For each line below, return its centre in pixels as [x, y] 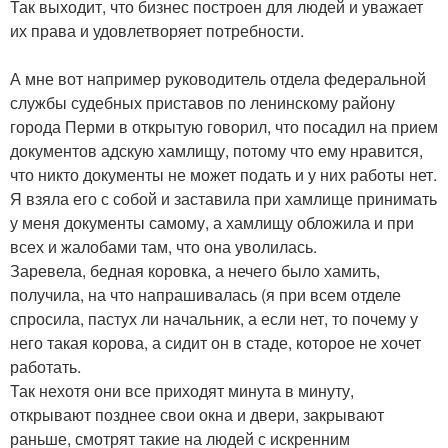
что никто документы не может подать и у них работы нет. [223, 174]
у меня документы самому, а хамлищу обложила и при [212, 222]
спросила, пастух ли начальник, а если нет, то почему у [214, 318]
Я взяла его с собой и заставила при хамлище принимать [223, 198]
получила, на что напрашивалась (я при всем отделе [205, 294]
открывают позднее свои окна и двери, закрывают [197, 414]
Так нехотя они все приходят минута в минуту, [182, 390]
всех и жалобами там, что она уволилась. [163, 246]
